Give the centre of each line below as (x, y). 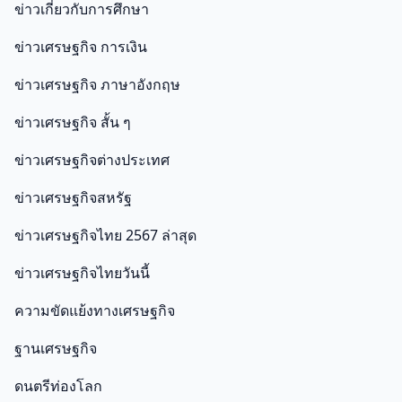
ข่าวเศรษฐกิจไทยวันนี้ (82, 273)
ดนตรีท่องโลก (58, 386)
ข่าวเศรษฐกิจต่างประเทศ (92, 160)
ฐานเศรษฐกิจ (56, 349)
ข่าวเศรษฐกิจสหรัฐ (73, 198)
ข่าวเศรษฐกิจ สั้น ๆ (73, 122)
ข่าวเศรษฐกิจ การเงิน (81, 47)
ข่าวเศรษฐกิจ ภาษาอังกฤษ (97, 85)
